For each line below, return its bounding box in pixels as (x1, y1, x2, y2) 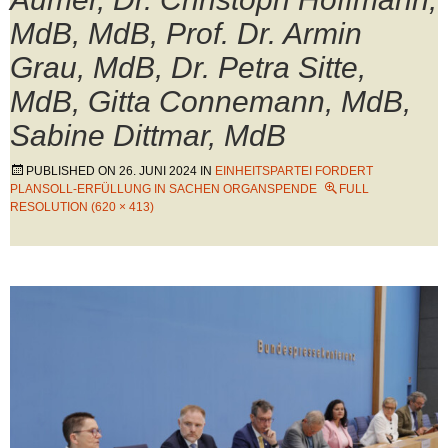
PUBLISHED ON (26, 164, 119, 178)
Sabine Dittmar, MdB (10, 119, 286, 152)
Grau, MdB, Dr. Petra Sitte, (10, 51, 366, 84)
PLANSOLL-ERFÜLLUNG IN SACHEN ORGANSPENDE (10, 182, 317, 196)
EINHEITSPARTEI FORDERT (215, 164, 373, 178)
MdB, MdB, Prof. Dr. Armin (10, 17, 362, 50)
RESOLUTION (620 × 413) (10, 200, 154, 214)
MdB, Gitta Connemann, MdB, (10, 85, 411, 118)
